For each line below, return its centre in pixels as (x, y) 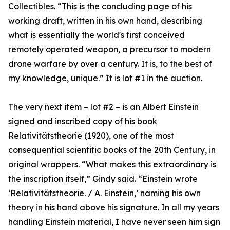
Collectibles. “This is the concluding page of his (100, 6)
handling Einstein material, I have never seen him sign (114, 222)
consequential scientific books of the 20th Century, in (112, 150)
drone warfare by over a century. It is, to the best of (110, 64)
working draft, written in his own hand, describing (105, 21)
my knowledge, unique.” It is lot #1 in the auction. (105, 78)
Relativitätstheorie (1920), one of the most (91, 136)
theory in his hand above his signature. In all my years (114, 208)
